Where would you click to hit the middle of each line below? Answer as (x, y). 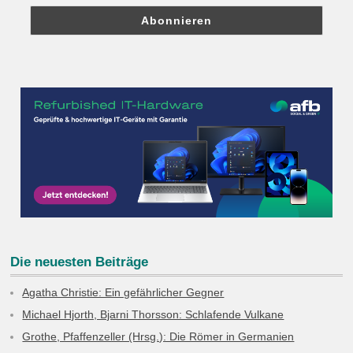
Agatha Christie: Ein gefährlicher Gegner (123, 292)
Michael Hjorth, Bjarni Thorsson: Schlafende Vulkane (153, 314)
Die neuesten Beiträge (80, 261)
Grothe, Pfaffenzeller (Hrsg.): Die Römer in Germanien (158, 336)
